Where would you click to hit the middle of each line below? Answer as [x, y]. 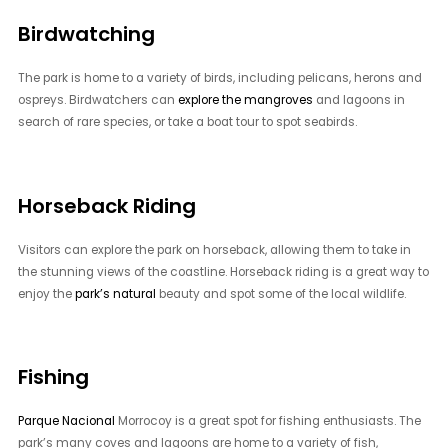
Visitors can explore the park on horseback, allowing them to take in [215, 249]
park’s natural [116, 293]
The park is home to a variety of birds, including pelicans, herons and [220, 77]
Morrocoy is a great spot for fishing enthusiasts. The [268, 421]
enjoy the [47, 293]
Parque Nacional [67, 421]
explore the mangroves [246, 99]
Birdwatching [87, 33]
